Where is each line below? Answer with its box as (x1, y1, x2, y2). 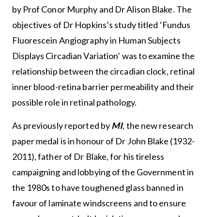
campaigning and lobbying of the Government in (12, 166, 194, 177)
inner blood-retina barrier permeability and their (12, 81, 195, 92)
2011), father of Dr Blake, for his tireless (12, 151, 164, 162)
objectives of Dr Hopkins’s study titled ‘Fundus (12, 19, 191, 30)
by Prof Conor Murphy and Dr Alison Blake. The (12, 3, 192, 15)
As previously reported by (12, 120, 112, 131)
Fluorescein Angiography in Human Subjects (12, 34, 181, 46)
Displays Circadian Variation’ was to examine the (12, 50, 195, 61)
